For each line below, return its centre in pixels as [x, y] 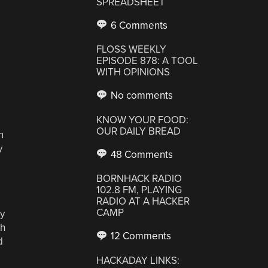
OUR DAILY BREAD [139, 131]
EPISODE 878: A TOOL [147, 61]
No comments [141, 95]
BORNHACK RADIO [139, 179]
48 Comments [141, 154]
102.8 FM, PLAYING [139, 190]
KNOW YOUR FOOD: [143, 120]
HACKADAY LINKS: [138, 260]
